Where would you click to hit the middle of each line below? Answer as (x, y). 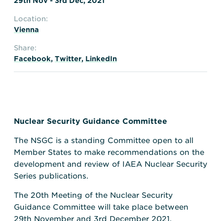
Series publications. (51, 176)
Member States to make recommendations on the (109, 153)
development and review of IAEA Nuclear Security (110, 165)
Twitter (68, 58)
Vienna (26, 29)
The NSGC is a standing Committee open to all (104, 141)
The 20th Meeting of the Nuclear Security (93, 196)
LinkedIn (101, 58)
